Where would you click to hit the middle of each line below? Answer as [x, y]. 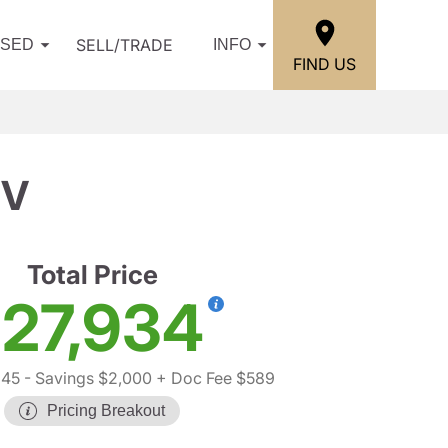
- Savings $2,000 [86, 378]
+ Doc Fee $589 [213, 378]
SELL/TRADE [124, 45]
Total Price [92, 274]
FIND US [324, 63]
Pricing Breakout [106, 410]
